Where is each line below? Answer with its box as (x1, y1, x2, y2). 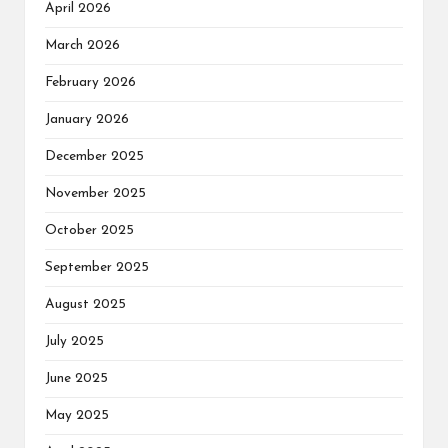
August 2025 (45, 297, 126, 311)
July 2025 (45, 334, 104, 348)
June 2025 (45, 371, 108, 385)
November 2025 (45, 186, 146, 200)
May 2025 (45, 408, 109, 422)
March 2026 (45, 38, 120, 52)
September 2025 (45, 260, 149, 274)
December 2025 (45, 149, 144, 163)
